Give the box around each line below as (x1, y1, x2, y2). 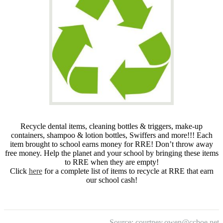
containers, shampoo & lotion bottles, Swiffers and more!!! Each (10, 131, 213, 139)
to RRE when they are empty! (64, 158, 159, 166)
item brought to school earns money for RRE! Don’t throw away (10, 140, 213, 148)
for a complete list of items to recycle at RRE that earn (42, 167, 214, 175)
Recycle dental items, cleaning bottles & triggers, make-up (20, 122, 203, 130)
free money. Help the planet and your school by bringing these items (4, 149, 219, 157)
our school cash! (86, 176, 137, 184)
